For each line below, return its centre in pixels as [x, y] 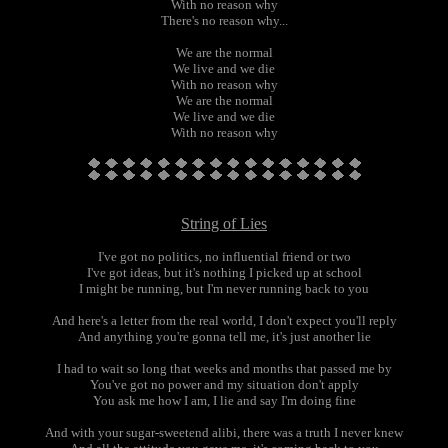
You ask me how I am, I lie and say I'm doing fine [224, 400]
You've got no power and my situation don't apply [224, 384]
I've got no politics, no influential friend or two [224, 256]
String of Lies [224, 223]
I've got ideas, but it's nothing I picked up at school [224, 272]
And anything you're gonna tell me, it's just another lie [224, 336]
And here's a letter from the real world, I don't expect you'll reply [224, 320]
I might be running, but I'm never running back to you [224, 288]
